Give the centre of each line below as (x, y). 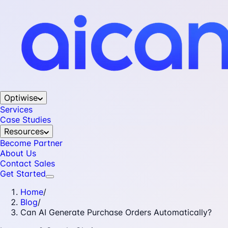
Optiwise (21, 98)
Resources (24, 131)
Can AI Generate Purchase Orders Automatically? (116, 212)
